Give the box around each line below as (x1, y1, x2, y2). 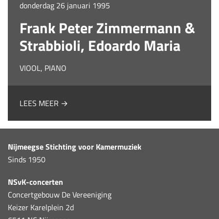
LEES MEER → (20, 97, 68, 109)
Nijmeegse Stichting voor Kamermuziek (8, 140, 141, 153)
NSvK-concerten (8, 175, 63, 188)
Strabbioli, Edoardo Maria (20, 34, 180, 57)
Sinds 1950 (8, 153, 45, 165)
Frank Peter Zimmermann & (20, 16, 195, 39)
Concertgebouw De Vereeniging (8, 188, 111, 200)
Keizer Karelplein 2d (8, 201, 74, 213)
